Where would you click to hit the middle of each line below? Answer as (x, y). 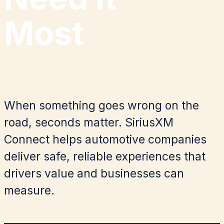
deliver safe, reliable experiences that (105, 156)
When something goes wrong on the (101, 105)
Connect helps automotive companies (105, 139)
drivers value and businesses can (94, 173)
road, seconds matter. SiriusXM (89, 122)
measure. (29, 190)
